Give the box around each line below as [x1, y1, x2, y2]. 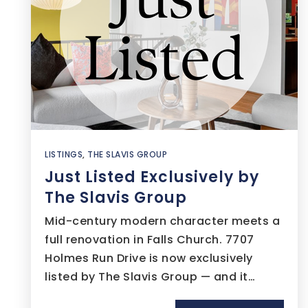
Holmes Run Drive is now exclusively [45, 250, 253, 266]
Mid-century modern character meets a [45, 213, 280, 229]
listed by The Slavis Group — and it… [45, 269, 255, 285]
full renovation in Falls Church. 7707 [45, 232, 254, 247]
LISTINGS [45, 148, 82, 160]
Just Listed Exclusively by [45, 166, 259, 188]
